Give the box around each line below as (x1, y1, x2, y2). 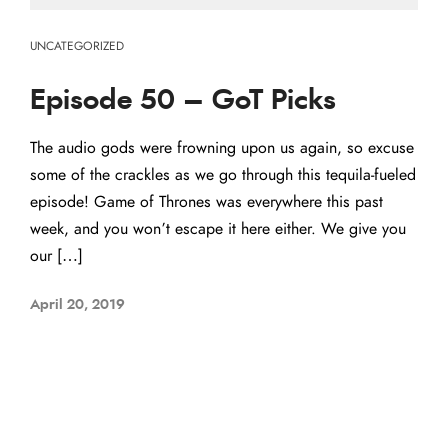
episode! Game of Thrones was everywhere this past (30, 194, 383, 210)
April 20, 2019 (30, 298, 125, 313)
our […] (30, 248, 83, 264)
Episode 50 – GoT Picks (30, 87, 336, 115)
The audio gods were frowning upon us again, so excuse (30, 140, 414, 156)
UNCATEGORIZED (30, 40, 124, 52)
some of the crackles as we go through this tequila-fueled (30, 167, 416, 183)
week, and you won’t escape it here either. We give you (30, 221, 406, 237)
